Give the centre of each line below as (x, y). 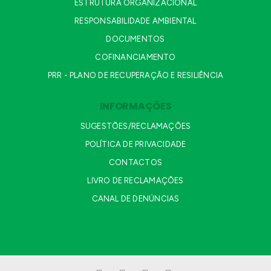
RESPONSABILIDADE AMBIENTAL (135, 21)
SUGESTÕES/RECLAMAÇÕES (135, 126)
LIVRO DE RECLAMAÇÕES (135, 181)
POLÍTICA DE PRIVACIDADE (135, 145)
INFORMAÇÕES (135, 106)
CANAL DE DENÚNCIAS (135, 199)
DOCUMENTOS (135, 39)
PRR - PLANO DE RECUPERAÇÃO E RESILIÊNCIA (135, 76)
